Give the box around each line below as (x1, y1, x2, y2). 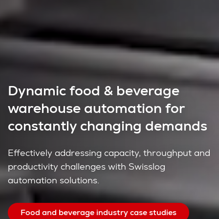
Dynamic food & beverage (8, 82, 179, 99)
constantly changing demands (8, 117, 207, 134)
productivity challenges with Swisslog (8, 161, 165, 172)
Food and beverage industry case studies (21, 207, 176, 218)
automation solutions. (8, 175, 99, 186)
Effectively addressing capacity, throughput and (8, 147, 210, 158)
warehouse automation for (8, 99, 184, 117)
